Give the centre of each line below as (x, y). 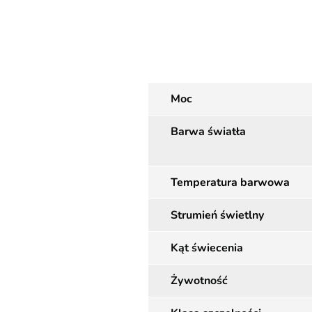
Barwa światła (208, 132)
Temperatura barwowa (230, 182)
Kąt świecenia (207, 248)
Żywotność (199, 281)
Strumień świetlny (217, 215)
